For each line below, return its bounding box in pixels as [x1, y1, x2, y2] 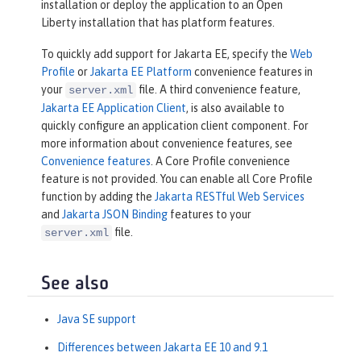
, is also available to [186, 102, 284, 115]
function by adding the [41, 190, 155, 204]
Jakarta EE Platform [90, 65, 192, 79]
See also [41, 274, 109, 294]
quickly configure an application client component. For [41, 119, 309, 133]
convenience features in [192, 65, 313, 79]
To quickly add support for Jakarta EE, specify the [41, 48, 290, 61]
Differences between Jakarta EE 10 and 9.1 [57, 340, 268, 354]
